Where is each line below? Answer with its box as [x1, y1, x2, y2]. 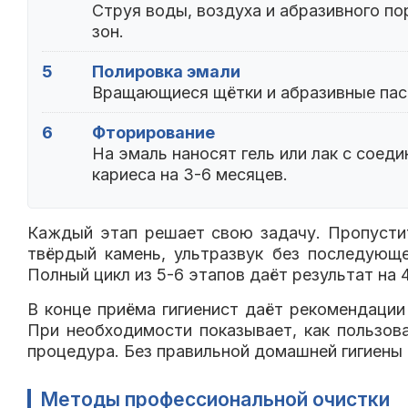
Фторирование [92, 123, 215, 143]
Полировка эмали [92, 62, 240, 82]
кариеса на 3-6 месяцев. [92, 165, 288, 185]
